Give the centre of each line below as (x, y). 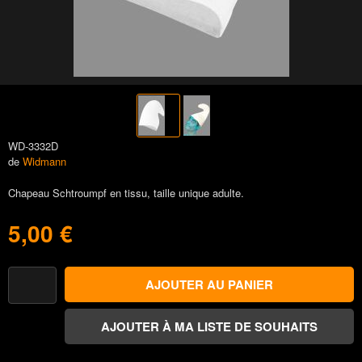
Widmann (44, 161)
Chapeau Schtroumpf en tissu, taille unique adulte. (126, 193)
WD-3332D (33, 146)
